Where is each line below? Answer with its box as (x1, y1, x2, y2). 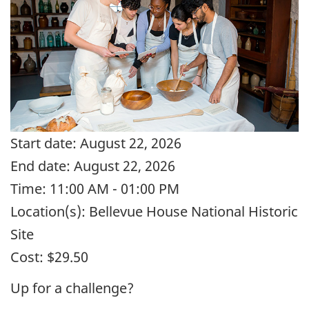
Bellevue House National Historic (86, 202, 298, 221)
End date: (10, 157, 70, 176)
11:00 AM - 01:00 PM (46, 179, 179, 199)
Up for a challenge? (10, 278, 137, 297)
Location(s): (10, 202, 86, 221)
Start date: (10, 134, 77, 153)
